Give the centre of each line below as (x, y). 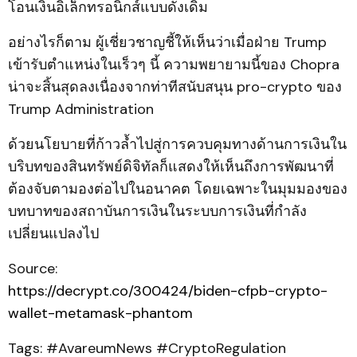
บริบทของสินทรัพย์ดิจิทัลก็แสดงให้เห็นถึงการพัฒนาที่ (171, 167)
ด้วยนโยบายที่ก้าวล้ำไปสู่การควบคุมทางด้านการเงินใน (177, 144)
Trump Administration (81, 109)
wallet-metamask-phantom (100, 313)
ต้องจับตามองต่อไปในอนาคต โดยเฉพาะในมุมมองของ (178, 189)
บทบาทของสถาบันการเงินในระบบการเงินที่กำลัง (157, 211)
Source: (33, 269)
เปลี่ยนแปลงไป (53, 233)
